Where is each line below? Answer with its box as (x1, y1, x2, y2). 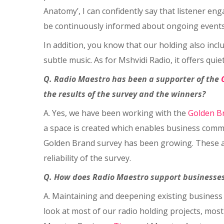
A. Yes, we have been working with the (43, 107, 188, 118)
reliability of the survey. (43, 152, 131, 163)
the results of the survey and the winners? (43, 88, 205, 99)
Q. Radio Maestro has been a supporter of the (43, 73, 221, 84)
